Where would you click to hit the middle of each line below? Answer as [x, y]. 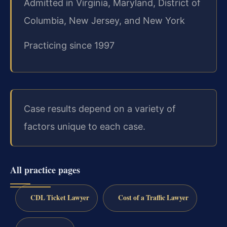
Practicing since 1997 [69, 45]
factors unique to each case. [85, 127]
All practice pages [45, 169]
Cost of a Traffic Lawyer [153, 198]
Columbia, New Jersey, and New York [104, 20]
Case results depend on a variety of [100, 109]
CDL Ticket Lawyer [60, 198]
